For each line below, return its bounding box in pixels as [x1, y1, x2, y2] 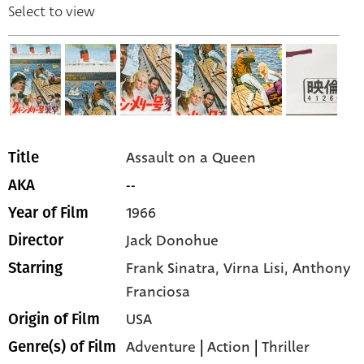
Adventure [126, 336, 197, 357]
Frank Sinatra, [126, 257, 224, 279]
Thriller [262, 336, 310, 357]
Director [8, 231, 63, 249]
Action [207, 336, 251, 357]
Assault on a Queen [126, 146, 257, 168]
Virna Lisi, [223, 257, 293, 279]
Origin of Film [8, 310, 100, 328]
